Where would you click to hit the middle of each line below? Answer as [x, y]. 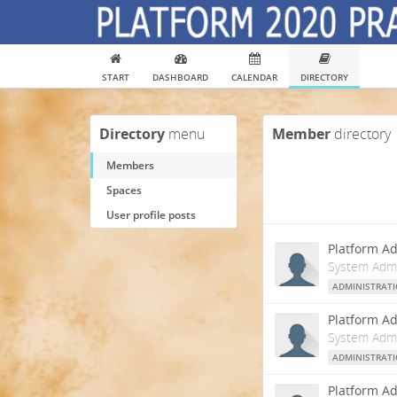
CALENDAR [254, 77]
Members [130, 165]
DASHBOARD [180, 77]
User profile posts [151, 215]
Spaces [124, 190]
